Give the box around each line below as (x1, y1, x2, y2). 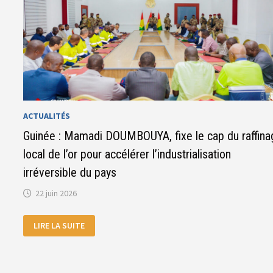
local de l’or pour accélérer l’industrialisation (23, 147, 232, 162)
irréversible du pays (23, 165, 117, 180)
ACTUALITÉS (23, 110, 71, 122)
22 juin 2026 (35, 188, 77, 199)
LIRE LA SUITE (34, 220, 85, 232)
